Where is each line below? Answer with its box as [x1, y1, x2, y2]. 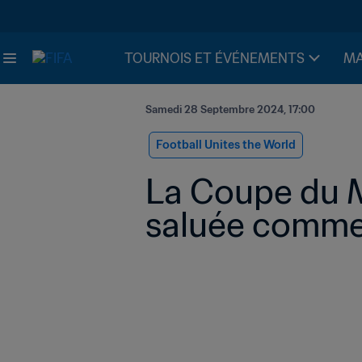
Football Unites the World [156, 137, 296, 152]
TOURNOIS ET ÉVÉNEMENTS [124, 50, 305, 66]
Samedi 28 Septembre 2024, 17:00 [145, 103, 315, 116]
